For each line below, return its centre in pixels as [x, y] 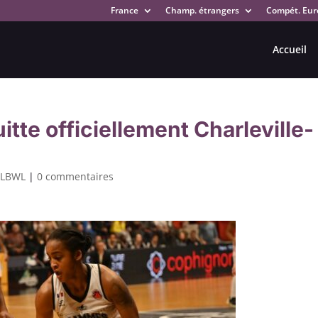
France [124, 10]
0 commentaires [76, 176]
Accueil [289, 49]
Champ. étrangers [202, 10]
